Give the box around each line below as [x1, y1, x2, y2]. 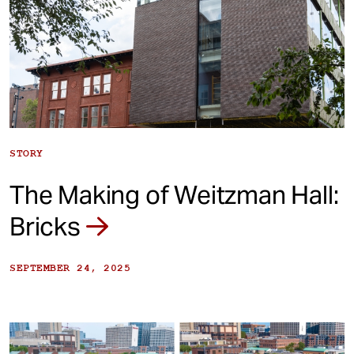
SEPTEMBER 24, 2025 [9, 262, 130, 275]
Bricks [9, 210, 86, 243]
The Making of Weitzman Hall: [9, 179, 339, 212]
